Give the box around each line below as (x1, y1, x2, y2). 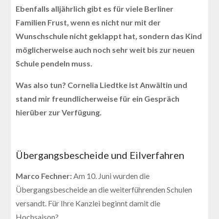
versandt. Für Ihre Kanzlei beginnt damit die (16, 198, 161, 208)
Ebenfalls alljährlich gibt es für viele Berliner (16, 3, 174, 13)
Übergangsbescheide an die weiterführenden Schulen (16, 184, 193, 194)
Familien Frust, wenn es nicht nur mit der (16, 17, 161, 27)
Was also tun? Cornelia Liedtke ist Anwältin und (16, 80, 188, 89)
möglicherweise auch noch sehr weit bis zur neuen (16, 44, 195, 54)
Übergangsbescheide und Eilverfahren (16, 149, 185, 161)
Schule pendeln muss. (16, 58, 93, 68)
